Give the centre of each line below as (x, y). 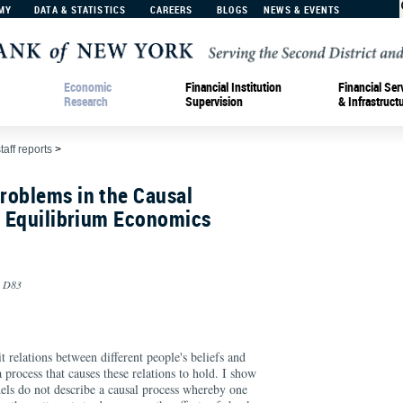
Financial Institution (233, 86)
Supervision (214, 101)
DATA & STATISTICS (80, 9)
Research (86, 101)
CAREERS (171, 9)
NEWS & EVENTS (302, 9)
